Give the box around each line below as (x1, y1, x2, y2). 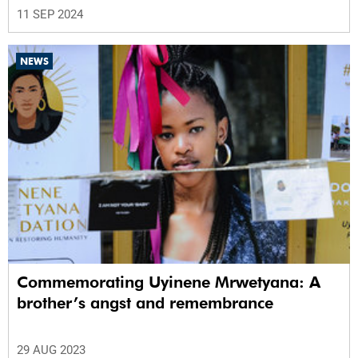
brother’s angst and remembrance (17, 293, 273, 313)
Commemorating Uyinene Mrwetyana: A (17, 272, 320, 292)
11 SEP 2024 (17, 7, 83, 22)
